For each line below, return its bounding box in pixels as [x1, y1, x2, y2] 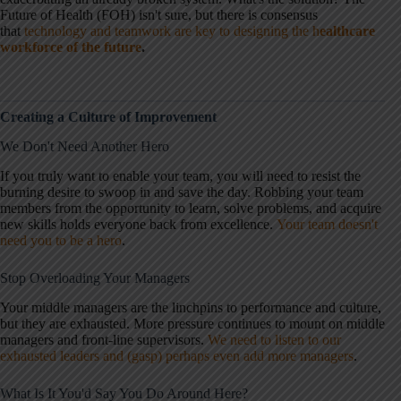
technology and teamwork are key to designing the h [21, 23, 320, 39]
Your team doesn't [277, 216, 378, 232]
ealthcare [320, 23, 375, 39]
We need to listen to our [208, 331, 341, 347]
